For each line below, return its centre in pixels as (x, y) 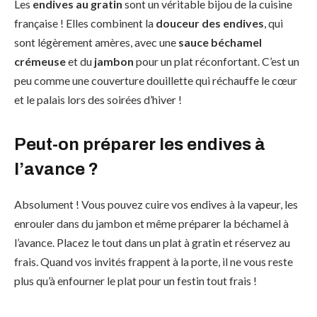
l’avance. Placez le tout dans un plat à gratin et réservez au (152, 242)
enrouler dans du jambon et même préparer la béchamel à (151, 223)
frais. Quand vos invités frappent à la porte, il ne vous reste (154, 261)
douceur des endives (210, 23)
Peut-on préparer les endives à (140, 144)
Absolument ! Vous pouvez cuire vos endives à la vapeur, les (156, 204)
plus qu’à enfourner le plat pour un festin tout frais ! (136, 280)
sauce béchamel (220, 42)
